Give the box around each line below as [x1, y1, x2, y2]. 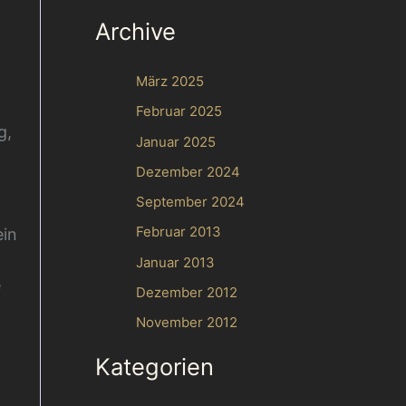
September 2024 [135, 193, 245, 210]
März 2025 [135, 72, 204, 90]
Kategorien [94, 352, 214, 381]
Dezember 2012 [135, 283, 237, 301]
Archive [94, 16, 176, 45]
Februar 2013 [135, 223, 221, 241]
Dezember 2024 [135, 162, 240, 180]
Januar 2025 [135, 132, 216, 150]
